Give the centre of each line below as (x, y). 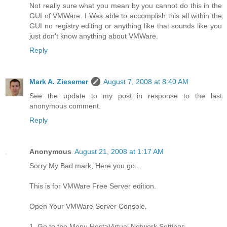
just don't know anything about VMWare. (94, 36)
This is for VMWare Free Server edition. (93, 186)
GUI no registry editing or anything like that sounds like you (126, 26)
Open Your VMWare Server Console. (88, 206)
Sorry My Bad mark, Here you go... (85, 165)
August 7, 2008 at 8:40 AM (146, 81)
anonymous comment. (65, 106)
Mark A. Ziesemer (59, 81)
